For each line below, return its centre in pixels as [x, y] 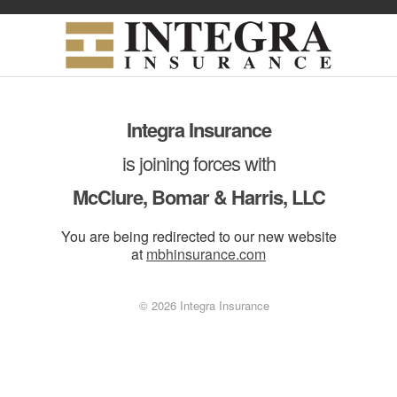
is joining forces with [198, 163]
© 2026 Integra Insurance [198, 305]
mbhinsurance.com [206, 254]
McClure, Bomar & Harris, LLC [198, 197]
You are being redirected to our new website [198, 236]
